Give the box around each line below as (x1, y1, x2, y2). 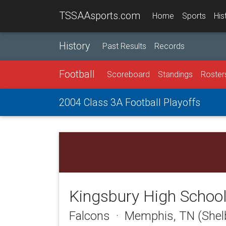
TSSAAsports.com (59, 10, 140, 22)
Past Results (102, 41, 146, 51)
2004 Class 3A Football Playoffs (59, 96, 200, 108)
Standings (158, 70, 193, 79)
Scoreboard (107, 70, 150, 79)
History (59, 40, 90, 52)
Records (154, 41, 185, 51)
